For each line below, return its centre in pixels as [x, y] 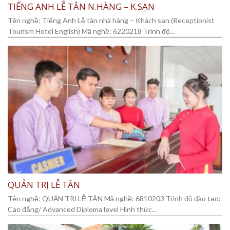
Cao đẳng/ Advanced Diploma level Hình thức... [82, 209]
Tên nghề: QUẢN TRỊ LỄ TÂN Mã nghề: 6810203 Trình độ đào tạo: [114, 198]
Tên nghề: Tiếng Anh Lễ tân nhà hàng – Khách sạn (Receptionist [111, 20]
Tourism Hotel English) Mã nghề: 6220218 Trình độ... [91, 31]
